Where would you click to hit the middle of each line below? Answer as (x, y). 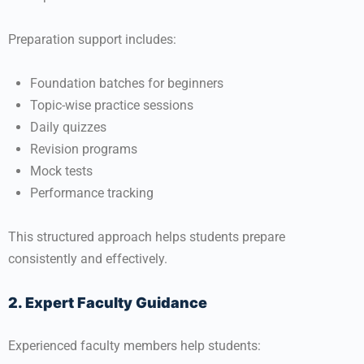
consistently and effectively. (88, 259)
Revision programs (84, 149)
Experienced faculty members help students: (134, 346)
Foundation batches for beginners (127, 83)
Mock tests (61, 171)
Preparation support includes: (92, 39)
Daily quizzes (68, 127)
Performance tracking (92, 193)
